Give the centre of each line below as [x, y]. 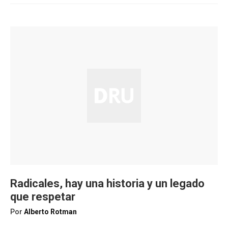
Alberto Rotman [50, 212]
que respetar [43, 197]
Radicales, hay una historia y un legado [107, 183]
